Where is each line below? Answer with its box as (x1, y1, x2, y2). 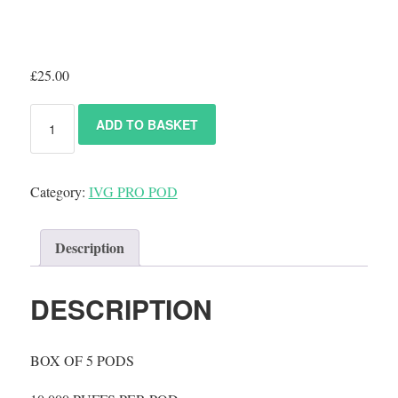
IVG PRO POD (88, 182, 178, 201)
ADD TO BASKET (96, 115, 199, 133)
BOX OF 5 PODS (29, 350, 134, 370)
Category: (29, 182, 89, 201)
